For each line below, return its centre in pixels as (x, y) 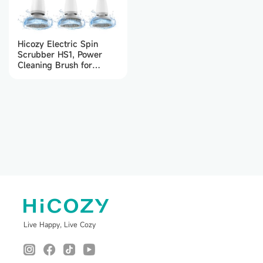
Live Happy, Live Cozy (60, 224)
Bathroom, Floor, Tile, (61, 75)
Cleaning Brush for (55, 65)
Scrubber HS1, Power (60, 54)
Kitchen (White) (48, 86)
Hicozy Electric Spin (58, 43)
